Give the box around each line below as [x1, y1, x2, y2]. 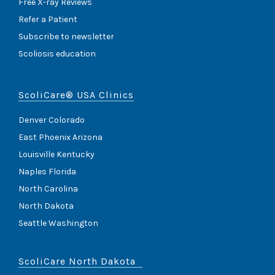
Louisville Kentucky [18, 149, 95, 160]
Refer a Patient [18, 14, 77, 25]
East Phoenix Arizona [18, 132, 103, 143]
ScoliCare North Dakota [18, 255, 136, 268]
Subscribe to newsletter [18, 31, 114, 42]
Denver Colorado [18, 115, 85, 126]
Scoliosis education [18, 48, 96, 60]
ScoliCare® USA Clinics [18, 89, 134, 101]
